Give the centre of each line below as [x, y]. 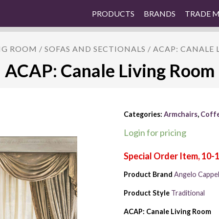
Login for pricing [155, 132]
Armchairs [180, 114]
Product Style [146, 193]
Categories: [143, 114]
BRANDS [159, 13]
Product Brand [148, 174]
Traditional [188, 193]
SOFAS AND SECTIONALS [95, 49]
